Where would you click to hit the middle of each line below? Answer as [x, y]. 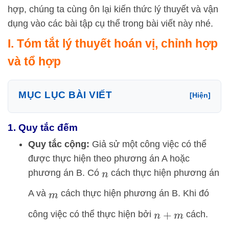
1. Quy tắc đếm [43, 128]
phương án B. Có [65, 173]
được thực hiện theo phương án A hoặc [109, 158]
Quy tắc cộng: [59, 144]
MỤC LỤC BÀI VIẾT [65, 95]
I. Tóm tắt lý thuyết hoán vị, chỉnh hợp [113, 43]
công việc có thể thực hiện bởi [91, 214]
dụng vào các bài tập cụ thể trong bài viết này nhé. [110, 24]
